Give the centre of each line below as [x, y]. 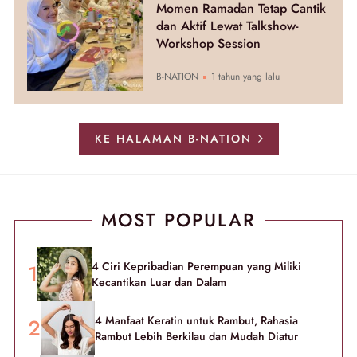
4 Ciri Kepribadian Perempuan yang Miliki [196, 267]
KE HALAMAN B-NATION [173, 139]
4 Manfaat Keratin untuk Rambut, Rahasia [196, 321]
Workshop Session [208, 43]
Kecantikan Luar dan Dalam [159, 282]
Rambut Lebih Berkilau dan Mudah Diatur [196, 337]
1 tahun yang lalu [243, 77]
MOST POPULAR [178, 220]
